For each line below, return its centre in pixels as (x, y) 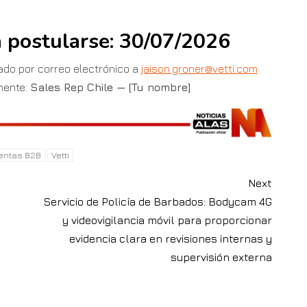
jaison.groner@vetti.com (199, 68)
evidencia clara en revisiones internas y (171, 239)
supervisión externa (222, 257)
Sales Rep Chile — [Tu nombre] (110, 87)
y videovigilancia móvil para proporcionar (168, 220)
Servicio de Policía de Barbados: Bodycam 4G (158, 202)
